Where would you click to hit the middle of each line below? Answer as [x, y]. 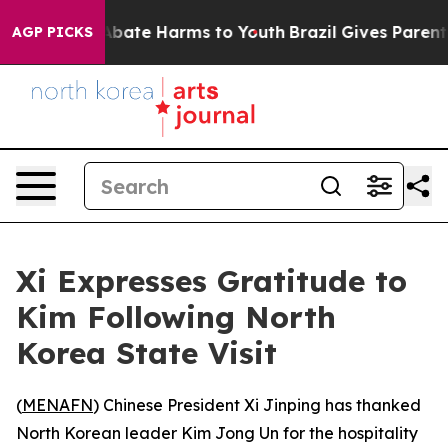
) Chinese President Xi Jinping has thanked [257, 405]
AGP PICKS [52, 32]
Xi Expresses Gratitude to [211, 281]
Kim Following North [176, 317]
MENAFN [57, 405]
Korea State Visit [146, 353]
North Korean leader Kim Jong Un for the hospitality [217, 433]
